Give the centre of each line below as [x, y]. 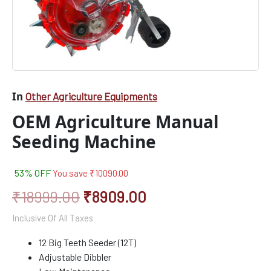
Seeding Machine [84, 142]
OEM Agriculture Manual [116, 122]
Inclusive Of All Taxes [53, 218]
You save [71, 173]
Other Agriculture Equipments [91, 96]
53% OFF [34, 173]
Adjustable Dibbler [75, 257]
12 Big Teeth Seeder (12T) [87, 243]
